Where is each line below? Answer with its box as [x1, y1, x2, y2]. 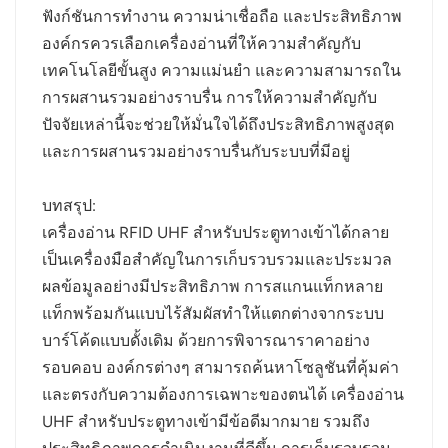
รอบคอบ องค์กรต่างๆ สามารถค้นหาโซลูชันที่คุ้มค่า [42, 357, 400, 377]
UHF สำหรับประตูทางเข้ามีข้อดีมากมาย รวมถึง [42, 411, 371, 431]
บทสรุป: [42, 195, 97, 215]
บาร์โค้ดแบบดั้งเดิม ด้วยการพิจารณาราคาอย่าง [42, 330, 371, 350]
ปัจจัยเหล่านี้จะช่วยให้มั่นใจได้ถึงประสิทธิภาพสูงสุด [42, 114, 395, 134]
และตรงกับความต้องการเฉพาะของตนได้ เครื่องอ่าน [42, 384, 405, 404]
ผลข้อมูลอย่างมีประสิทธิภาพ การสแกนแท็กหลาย [42, 276, 384, 296]
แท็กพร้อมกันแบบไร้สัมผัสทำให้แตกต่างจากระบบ [42, 303, 385, 323]
